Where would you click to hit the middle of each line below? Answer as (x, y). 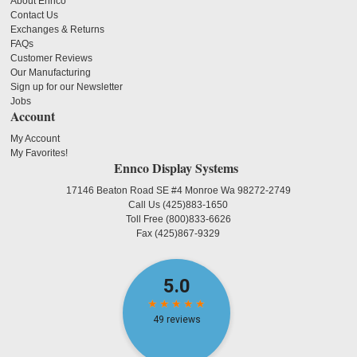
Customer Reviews (52, 59)
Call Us (146, 205)
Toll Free (145, 220)
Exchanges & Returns (58, 30)
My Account (35, 139)
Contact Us (35, 16)
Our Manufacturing (51, 73)
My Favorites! (39, 153)
